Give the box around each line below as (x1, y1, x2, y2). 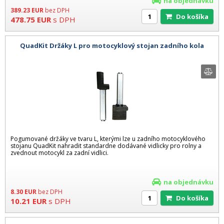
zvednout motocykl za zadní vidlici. (10, 148, 108, 157)
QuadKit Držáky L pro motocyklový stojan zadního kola (20, 41, 204, 50)
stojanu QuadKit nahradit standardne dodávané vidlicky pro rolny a (10, 141, 201, 150)
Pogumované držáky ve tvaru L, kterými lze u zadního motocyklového (10, 134, 205, 143)
